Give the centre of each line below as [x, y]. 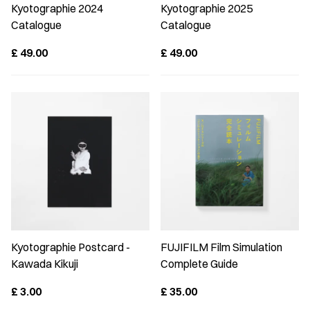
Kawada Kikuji [45, 264]
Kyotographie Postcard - [71, 247]
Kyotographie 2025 [207, 8]
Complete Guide [199, 264]
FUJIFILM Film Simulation [221, 247]
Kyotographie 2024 [57, 8]
